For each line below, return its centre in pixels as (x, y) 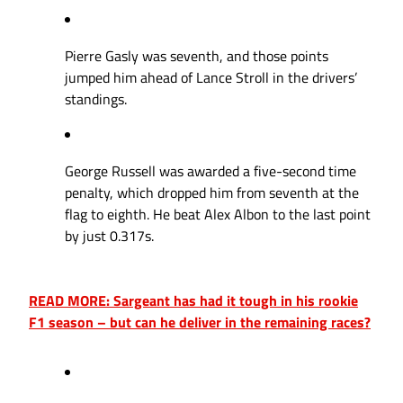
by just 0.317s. (109, 236)
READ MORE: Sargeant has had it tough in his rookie (193, 301)
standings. (96, 99)
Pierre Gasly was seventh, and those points (197, 56)
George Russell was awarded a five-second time (210, 171)
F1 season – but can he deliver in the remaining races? (200, 322)
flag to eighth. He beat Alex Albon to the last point (218, 215)
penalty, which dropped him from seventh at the (212, 193)
